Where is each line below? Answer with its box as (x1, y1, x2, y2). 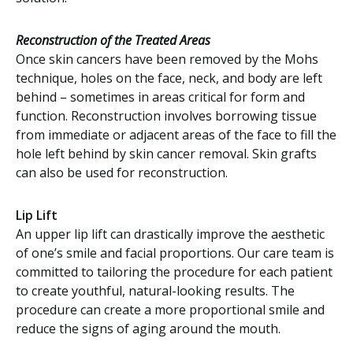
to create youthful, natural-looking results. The (16, 282, 295, 299)
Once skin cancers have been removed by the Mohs (16, 50, 318, 68)
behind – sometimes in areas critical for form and (16, 88, 305, 106)
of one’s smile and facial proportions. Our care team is (16, 244, 334, 262)
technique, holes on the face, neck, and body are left (16, 69, 322, 87)
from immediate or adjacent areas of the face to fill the (16, 126, 336, 143)
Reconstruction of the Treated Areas (16, 32, 210, 49)
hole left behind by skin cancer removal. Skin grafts (16, 145, 317, 162)
